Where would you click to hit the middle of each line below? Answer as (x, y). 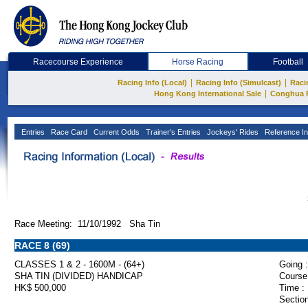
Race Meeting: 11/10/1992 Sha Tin (87, 224)
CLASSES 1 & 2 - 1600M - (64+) (79, 264)
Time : (292, 288)
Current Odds (115, 132)
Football (288, 62)
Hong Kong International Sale (207, 93)
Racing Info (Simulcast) (239, 82)
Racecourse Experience (78, 62)
